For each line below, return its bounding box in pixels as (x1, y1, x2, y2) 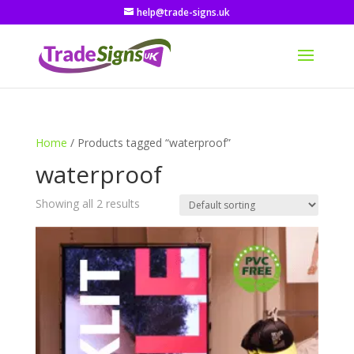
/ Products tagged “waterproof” (66, 135, 231, 150)
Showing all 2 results (35, 196, 140, 211)
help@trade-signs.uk (136, 6, 230, 19)
